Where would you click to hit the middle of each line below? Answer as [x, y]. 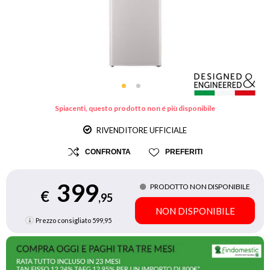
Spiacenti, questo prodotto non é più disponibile [135, 108]
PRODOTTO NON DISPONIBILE [200, 187]
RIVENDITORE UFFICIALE [141, 130]
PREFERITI [184, 152]
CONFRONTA [108, 152]
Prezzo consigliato [63, 220]
